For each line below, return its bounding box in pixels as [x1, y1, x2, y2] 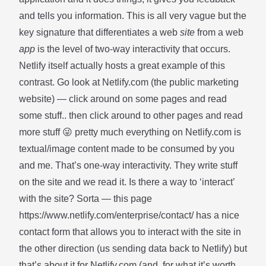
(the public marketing [148, 77, 239, 87]
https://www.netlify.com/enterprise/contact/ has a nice [19, 210, 239, 220]
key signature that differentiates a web [19, 27, 180, 37]
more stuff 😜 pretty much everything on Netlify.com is [19, 127, 241, 137]
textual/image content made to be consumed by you [19, 144, 235, 154]
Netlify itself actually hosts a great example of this [19, 61, 225, 71]
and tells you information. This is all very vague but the [19, 11, 246, 21]
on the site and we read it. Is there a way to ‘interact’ [19, 177, 235, 187]
